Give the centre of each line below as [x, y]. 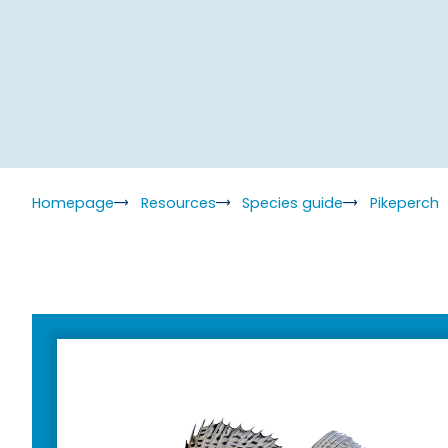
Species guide [292, 202]
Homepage [73, 202]
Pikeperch [404, 202]
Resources [178, 202]
